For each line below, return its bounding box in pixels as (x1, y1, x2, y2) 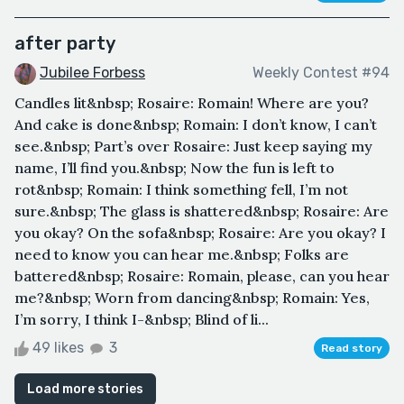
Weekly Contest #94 (252, 64, 390, 82)
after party (14, 32, 115, 54)
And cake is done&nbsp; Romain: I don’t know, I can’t (14, 115, 377, 133)
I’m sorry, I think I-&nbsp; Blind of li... (14, 309, 269, 328)
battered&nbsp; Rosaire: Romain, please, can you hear (14, 266, 390, 285)
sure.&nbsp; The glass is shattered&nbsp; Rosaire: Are (14, 201, 389, 220)
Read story (321, 341, 382, 354)
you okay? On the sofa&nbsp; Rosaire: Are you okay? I (14, 223, 386, 242)
